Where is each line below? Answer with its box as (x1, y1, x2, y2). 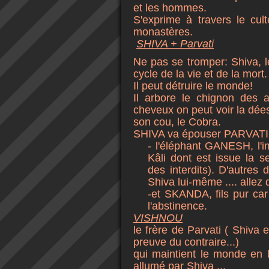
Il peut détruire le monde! (133, 80, 253, 92)
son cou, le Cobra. (133, 116, 221, 128)
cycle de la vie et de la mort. (133, 68, 267, 80)
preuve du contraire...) (133, 236, 239, 248)
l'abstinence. (148, 200, 208, 212)
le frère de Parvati (133, 224, 222, 236)
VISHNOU (133, 212, 183, 224)
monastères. (133, 26, 193, 38)
